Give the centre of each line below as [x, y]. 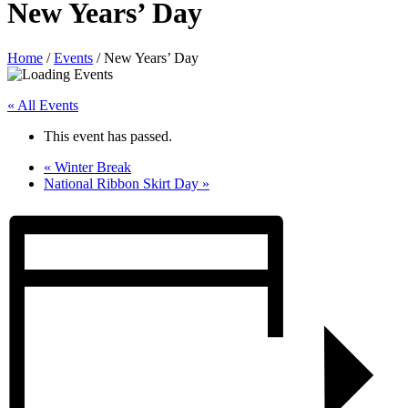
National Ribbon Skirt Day [123, 183]
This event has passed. [108, 136]
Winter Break [91, 167]
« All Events [43, 105]
